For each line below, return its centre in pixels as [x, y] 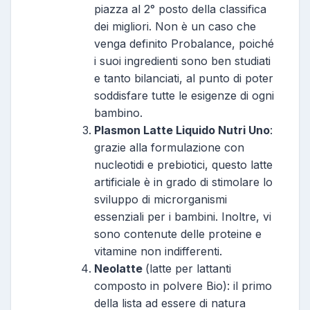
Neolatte [120, 268]
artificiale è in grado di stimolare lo [183, 182]
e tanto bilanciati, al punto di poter [184, 78]
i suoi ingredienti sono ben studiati [182, 61]
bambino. [118, 112]
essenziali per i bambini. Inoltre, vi [183, 216]
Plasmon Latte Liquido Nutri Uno [182, 130]
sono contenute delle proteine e [178, 234]
